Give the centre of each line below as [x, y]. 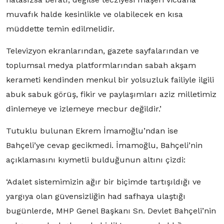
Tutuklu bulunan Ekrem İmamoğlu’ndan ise [92, 131]
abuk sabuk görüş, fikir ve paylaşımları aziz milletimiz [111, 94]
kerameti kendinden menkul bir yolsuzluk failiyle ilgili [110, 80]
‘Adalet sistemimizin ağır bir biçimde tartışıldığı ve [103, 182]
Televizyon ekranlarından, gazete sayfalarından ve [102, 51]
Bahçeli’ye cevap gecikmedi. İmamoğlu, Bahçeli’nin [104, 145]
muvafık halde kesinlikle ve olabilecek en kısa [94, 14]
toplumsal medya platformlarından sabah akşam [101, 65]
